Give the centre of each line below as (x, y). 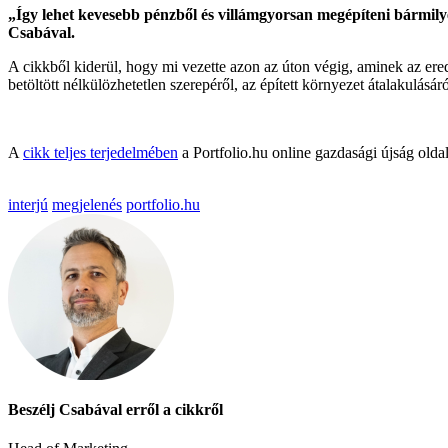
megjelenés (87, 204)
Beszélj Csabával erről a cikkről (115, 410)
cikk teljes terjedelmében (100, 152)
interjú (28, 204)
